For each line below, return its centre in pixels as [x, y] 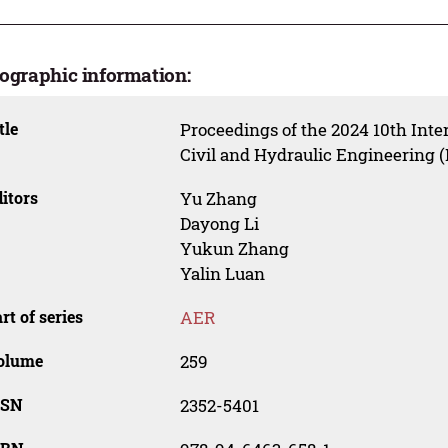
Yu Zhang [218, 199]
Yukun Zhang [234, 249]
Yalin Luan [222, 274]
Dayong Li [219, 224]
